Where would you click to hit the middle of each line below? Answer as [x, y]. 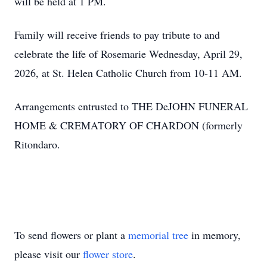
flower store [108, 254]
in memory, [215, 235]
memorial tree [158, 235]
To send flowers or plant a [71, 235]
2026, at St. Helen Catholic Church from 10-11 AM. [128, 73]
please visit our [49, 254]
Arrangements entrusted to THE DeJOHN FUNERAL [131, 106]
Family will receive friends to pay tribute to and [117, 35]
